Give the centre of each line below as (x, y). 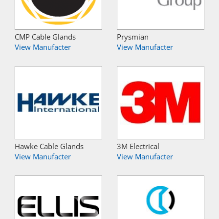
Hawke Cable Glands (49, 146)
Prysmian (133, 37)
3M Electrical (138, 146)
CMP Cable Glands (45, 37)
